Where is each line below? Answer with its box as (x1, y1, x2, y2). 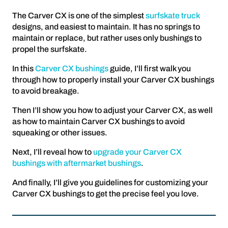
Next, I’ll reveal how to (12, 148, 93, 156)
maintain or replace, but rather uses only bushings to (12, 34, 202, 42)
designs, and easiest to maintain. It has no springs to (12, 22, 200, 31)
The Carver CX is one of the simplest (12, 11, 146, 20)
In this (12, 64, 35, 73)
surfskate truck (146, 11, 199, 20)
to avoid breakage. (12, 87, 79, 95)
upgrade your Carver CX (93, 148, 182, 156)
